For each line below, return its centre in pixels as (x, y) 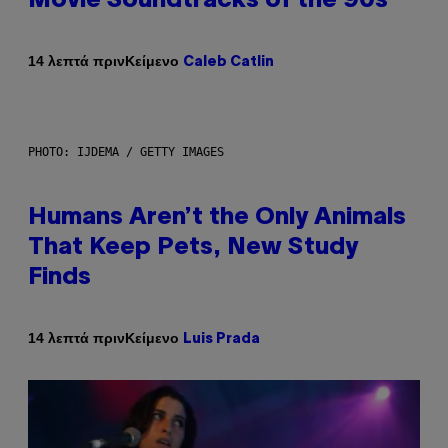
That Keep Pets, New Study (193, 247)
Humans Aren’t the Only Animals (217, 217)
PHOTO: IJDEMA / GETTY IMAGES (126, 151)
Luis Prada (221, 339)
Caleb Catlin (228, 62)
